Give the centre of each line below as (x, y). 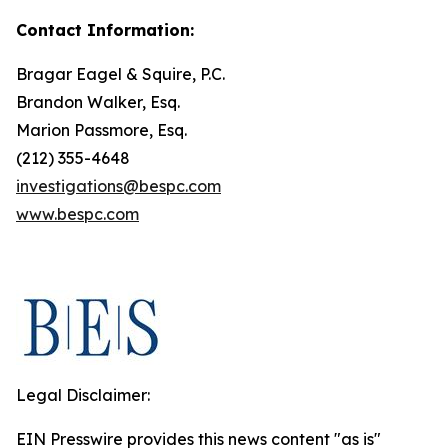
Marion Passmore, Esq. (101, 130)
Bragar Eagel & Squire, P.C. (120, 74)
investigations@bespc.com (118, 186)
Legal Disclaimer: (83, 395)
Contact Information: (105, 30)
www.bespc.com (77, 214)
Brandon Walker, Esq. (98, 102)
